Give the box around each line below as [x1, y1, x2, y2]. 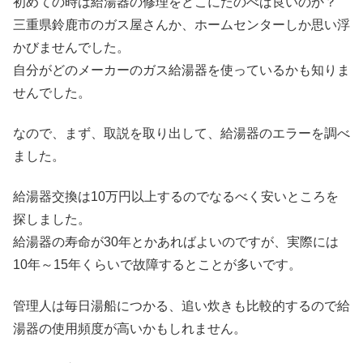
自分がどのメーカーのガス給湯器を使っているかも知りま [13, 62, 350, 77]
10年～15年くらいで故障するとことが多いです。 [13, 258, 301, 272]
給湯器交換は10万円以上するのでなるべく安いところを [13, 190, 339, 204]
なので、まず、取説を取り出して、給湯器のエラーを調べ [13, 126, 350, 141]
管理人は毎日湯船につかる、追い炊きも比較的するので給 [13, 298, 350, 313]
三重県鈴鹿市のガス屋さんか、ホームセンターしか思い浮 [13, 17, 350, 32]
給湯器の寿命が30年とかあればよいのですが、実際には [13, 235, 339, 250]
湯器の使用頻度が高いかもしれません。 [13, 321, 246, 335]
